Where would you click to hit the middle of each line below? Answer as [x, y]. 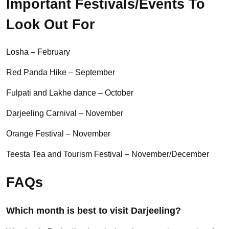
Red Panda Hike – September [61, 73]
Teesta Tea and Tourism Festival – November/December [108, 154]
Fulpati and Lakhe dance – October [71, 93]
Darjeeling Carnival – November [65, 113]
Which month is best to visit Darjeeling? [94, 211]
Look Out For [51, 25]
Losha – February [38, 52]
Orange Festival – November [58, 134]
